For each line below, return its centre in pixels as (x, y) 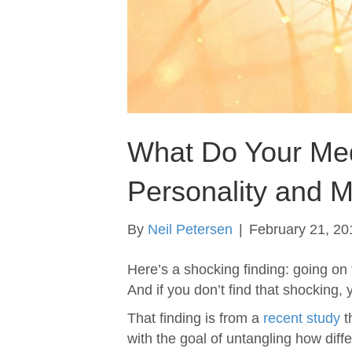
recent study (302, 319)
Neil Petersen (190, 230)
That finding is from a (195, 319)
